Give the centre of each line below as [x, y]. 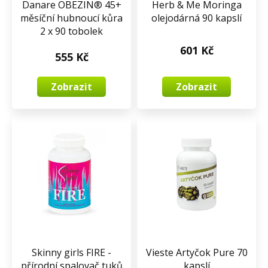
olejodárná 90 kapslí [197, 18]
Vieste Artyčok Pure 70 [197, 252]
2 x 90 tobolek [71, 31]
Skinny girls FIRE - [71, 252]
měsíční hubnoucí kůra [71, 18]
